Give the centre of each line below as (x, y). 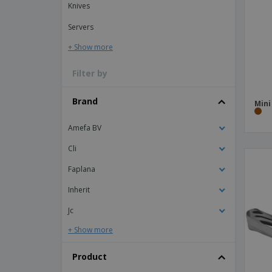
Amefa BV (85, 128)
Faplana (82, 169)
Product (90, 257)
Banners (197, 31)
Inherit (79, 190)
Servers (81, 27)
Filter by (90, 73)
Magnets (197, 13)
